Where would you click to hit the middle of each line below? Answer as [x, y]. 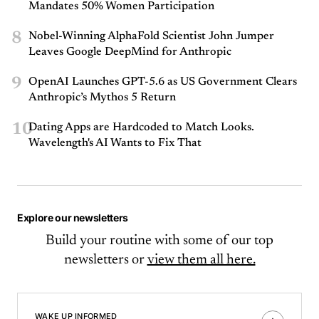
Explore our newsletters [73, 218]
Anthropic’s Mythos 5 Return [102, 98]
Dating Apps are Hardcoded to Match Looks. [141, 128]
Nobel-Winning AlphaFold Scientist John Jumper [151, 37]
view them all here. [201, 260]
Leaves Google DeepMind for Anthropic [130, 52]
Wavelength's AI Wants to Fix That [115, 143]
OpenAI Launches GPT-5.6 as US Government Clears [163, 82]
